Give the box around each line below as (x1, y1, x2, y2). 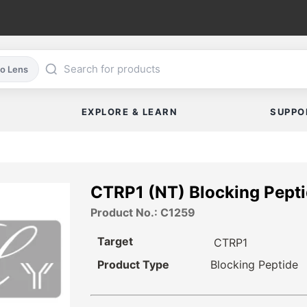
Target (97, 234, 133, 249)
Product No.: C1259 (90, 206, 195, 220)
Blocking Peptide (210, 258, 298, 272)
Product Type (97, 258, 169, 272)
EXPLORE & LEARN (81, 106, 178, 118)
